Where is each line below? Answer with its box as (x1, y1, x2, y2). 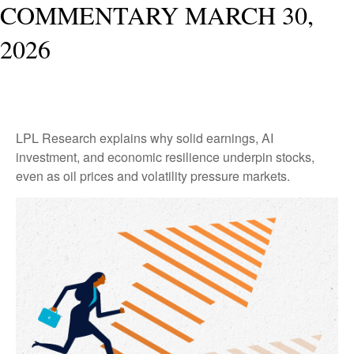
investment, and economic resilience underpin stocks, (16, 148, 314, 166)
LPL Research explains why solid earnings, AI (16, 129, 273, 147)
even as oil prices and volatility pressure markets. (16, 167, 290, 185)
